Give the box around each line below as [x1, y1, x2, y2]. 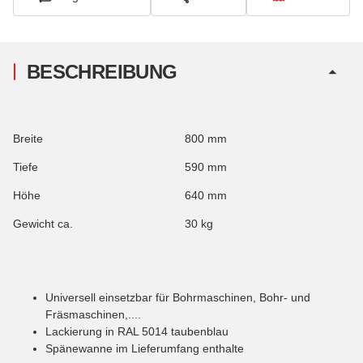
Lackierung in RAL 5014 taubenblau [45, 324, 228, 338]
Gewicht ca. [13, 216, 73, 230]
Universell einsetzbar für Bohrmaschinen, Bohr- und [45, 290, 310, 304]
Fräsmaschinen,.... [45, 307, 141, 321]
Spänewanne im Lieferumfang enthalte [45, 341, 244, 355]
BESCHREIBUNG [27, 60, 177, 83]
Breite [13, 131, 43, 145]
